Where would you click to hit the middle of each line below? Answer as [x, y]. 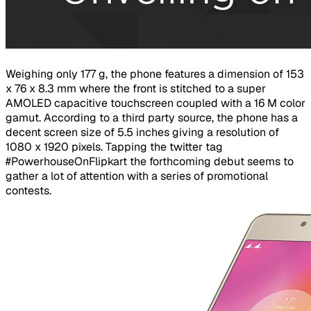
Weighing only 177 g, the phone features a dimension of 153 [155, 74]
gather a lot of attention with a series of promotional [137, 176]
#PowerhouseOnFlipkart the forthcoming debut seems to [150, 162]
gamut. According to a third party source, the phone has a [152, 118]
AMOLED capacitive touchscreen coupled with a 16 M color [155, 103]
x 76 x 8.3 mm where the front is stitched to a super [136, 89]
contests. [28, 191]
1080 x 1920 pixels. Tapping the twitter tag [114, 147]
